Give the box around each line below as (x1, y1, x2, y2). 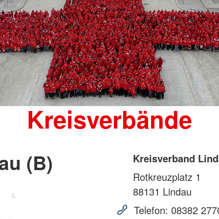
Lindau (160, 184, 192, 199)
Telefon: (131, 203, 171, 218)
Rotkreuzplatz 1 (133, 170, 201, 184)
